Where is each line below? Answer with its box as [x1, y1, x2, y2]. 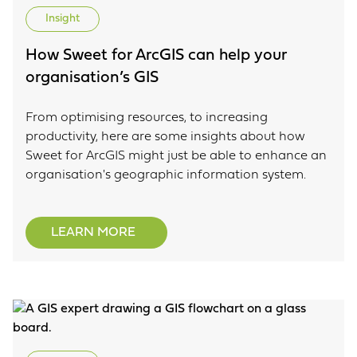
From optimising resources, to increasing [25, 112, 268, 124]
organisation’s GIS [25, 70, 159, 86]
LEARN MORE [51, 226, 135, 239]
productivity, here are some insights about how [25, 131, 305, 143]
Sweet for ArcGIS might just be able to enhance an [25, 150, 327, 163]
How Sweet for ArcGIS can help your [25, 48, 287, 64]
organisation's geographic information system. [25, 169, 306, 182]
